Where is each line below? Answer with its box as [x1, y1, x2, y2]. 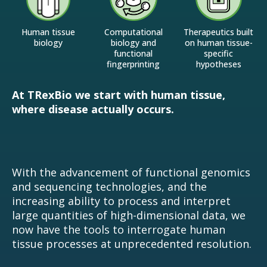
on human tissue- [184, 37, 253, 49]
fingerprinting [107, 58, 160, 70]
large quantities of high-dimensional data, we [12, 208, 246, 223]
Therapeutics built [184, 26, 254, 38]
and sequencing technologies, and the [12, 179, 207, 194]
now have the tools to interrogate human [12, 222, 225, 237]
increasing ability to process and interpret [12, 194, 231, 209]
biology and [110, 37, 156, 49]
